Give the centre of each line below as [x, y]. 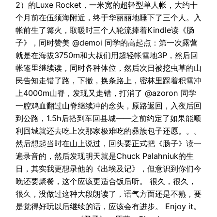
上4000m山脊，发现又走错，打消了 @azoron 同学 [106, 93]
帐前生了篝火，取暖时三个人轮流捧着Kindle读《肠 [105, 30]
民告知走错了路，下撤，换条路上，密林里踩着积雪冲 [108, 81]
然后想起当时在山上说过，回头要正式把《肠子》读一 [108, 144]
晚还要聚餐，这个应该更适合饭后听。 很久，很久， [106, 181]
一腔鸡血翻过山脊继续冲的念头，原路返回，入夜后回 [108, 106]
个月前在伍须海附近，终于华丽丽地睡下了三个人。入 [108, 18]
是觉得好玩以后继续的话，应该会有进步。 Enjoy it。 [108, 207]
